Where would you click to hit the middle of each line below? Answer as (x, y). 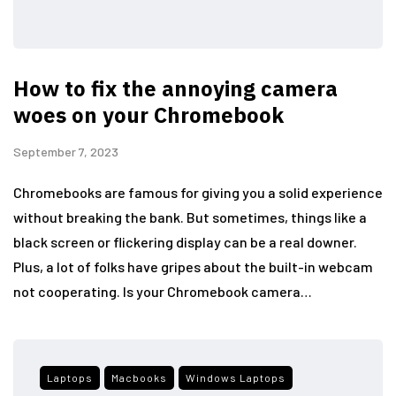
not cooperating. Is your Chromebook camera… (163, 291)
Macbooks (139, 377)
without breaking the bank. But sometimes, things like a (190, 217)
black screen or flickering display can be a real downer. (185, 242)
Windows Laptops (236, 377)
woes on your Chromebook (148, 115)
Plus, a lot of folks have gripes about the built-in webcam (193, 267)
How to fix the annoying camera (175, 88)
